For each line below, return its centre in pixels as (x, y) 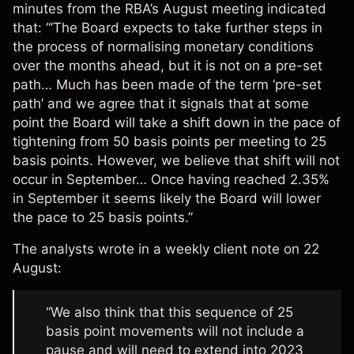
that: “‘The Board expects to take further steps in (168, 28)
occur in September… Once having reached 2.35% (171, 180)
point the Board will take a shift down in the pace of (177, 123)
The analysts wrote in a (89, 249)
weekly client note (222, 249)
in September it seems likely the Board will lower (167, 199)
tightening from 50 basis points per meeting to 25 (169, 142)
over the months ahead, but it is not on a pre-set (168, 66)
